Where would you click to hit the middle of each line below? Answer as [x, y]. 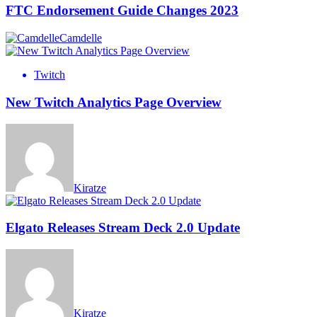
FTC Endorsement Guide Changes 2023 [122, 11]
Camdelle [81, 38]
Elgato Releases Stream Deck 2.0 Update [123, 228]
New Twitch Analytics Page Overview [114, 102]
